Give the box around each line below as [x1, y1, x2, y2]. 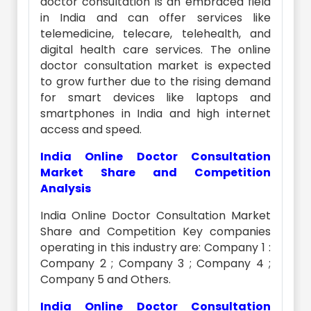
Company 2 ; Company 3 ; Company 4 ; [40, 255, 271, 271]
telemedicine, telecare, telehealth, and [40, 26, 271, 42]
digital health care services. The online [40, 42, 271, 58]
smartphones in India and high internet [40, 106, 271, 121]
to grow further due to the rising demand [40, 74, 271, 90]
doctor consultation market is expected [40, 58, 271, 74]
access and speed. [40, 121, 142, 137]
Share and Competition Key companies [40, 224, 271, 239]
